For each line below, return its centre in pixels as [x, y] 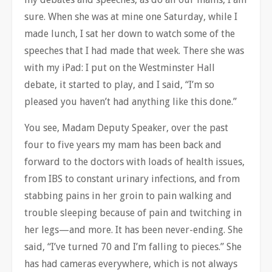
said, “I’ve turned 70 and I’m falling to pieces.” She [133, 246]
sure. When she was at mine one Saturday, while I [131, 16]
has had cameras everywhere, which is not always [131, 263]
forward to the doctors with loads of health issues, [134, 161]
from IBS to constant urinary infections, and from [132, 178]
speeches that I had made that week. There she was [134, 50]
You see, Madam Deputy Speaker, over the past [126, 127]
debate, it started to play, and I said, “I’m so [119, 84]
